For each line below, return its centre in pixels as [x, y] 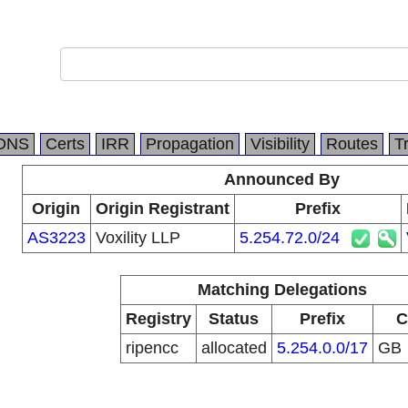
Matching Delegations [282, 290]
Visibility [280, 144]
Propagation [190, 144]
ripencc [152, 348]
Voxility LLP [138, 238]
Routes [352, 144]
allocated [234, 348]
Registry [158, 319]
